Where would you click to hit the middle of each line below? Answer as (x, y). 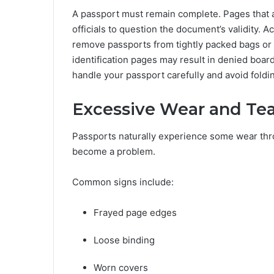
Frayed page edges (136, 213)
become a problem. (115, 152)
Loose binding (125, 240)
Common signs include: (124, 182)
